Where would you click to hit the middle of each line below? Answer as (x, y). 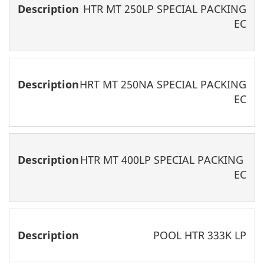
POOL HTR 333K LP (199, 235)
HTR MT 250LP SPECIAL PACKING (164, 9)
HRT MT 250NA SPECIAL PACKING (163, 85)
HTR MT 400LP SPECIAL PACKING (163, 160)
